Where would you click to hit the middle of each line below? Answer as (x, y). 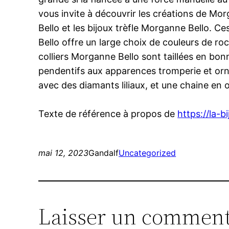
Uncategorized (147, 153)
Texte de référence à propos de (108, 114)
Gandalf (104, 153)
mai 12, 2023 (64, 153)
